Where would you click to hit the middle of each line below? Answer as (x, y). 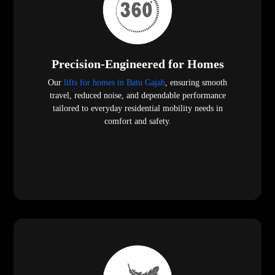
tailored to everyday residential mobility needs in (137, 109)
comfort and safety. (137, 122)
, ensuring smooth (196, 83)
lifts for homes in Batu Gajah (114, 83)
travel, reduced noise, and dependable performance (137, 96)
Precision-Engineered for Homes (137, 64)
